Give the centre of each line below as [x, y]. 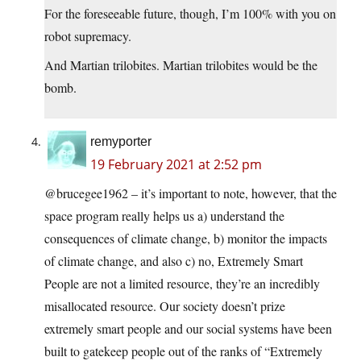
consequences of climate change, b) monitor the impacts [186, 239]
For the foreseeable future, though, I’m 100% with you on [190, 14]
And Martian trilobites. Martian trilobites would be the [181, 65]
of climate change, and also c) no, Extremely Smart [174, 261]
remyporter [121, 142]
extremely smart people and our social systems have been [188, 329]
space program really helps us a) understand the [164, 216]
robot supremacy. [88, 36]
